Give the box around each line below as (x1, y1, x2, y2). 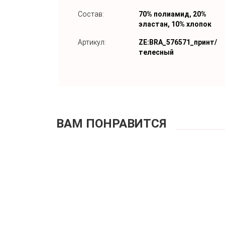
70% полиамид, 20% (139, 10, 206, 18)
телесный (139, 48, 174, 56)
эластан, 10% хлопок (139, 20, 211, 28)
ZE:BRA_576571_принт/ (139, 38, 217, 46)
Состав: (78, 10, 104, 18)
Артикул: (78, 38, 106, 46)
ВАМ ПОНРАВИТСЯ (56, 116, 166, 131)
